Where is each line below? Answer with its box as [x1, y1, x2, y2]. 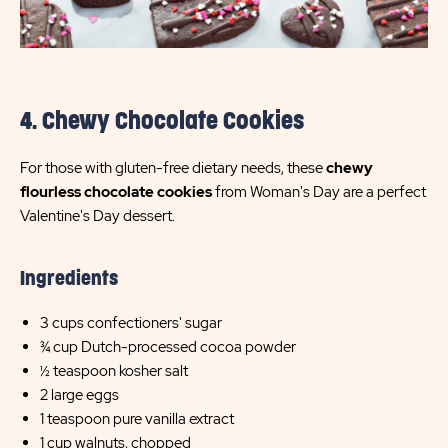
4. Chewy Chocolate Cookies [20, 111, 304, 133]
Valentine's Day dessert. [20, 206, 175, 226]
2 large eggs [40, 385, 119, 405]
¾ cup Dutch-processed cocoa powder [40, 337, 296, 357]
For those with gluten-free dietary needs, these [20, 158, 326, 178]
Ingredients [20, 270, 118, 288]
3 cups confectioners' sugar [40, 313, 222, 333]
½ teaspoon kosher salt [40, 361, 188, 381]
